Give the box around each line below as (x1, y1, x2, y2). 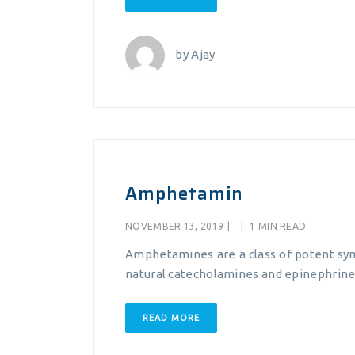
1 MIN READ (247, 221, 307, 231)
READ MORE (143, 313, 200, 323)
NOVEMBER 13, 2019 (125, 221, 224, 231)
